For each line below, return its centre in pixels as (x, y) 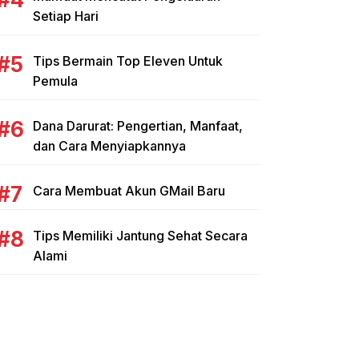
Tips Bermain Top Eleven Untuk (128, 61)
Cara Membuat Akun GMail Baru (129, 191)
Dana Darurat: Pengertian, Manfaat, (138, 126)
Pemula (55, 81)
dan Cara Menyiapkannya (109, 146)
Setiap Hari (66, 16)
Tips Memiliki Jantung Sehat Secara (140, 236)
